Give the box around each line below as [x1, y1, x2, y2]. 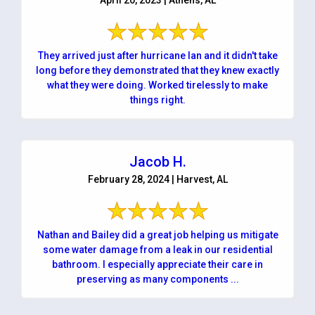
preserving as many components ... [76, 273, 239, 285]
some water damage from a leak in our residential [42, 243, 273, 255]
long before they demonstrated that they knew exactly [36, 64, 279, 76]
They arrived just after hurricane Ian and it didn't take [37, 49, 278, 61]
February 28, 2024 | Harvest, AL [87, 173, 228, 185]
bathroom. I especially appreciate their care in [52, 258, 263, 270]
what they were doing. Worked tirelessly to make [47, 79, 268, 91]
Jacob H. [129, 153, 186, 170]
